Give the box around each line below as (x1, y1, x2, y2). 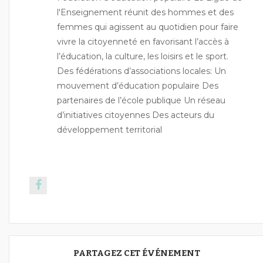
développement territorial (57, 124, 162, 135)
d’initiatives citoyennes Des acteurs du (57, 109, 214, 120)
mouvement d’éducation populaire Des (57, 80, 218, 91)
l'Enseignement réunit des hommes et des (57, 6, 234, 18)
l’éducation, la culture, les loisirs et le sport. (57, 50, 228, 62)
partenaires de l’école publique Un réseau (57, 95, 225, 106)
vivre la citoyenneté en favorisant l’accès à (57, 36, 229, 47)
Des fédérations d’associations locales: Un (57, 65, 226, 76)
